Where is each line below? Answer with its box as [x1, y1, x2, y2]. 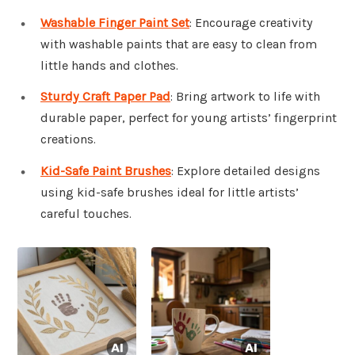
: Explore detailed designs [171, 163, 320, 179]
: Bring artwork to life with [170, 89, 320, 105]
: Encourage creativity [189, 14, 313, 30]
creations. [40, 132, 96, 147]
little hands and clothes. [40, 57, 178, 73]
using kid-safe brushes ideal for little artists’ [40, 185, 299, 200]
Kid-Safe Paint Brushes [40, 163, 171, 179]
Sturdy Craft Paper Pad [40, 89, 170, 105]
